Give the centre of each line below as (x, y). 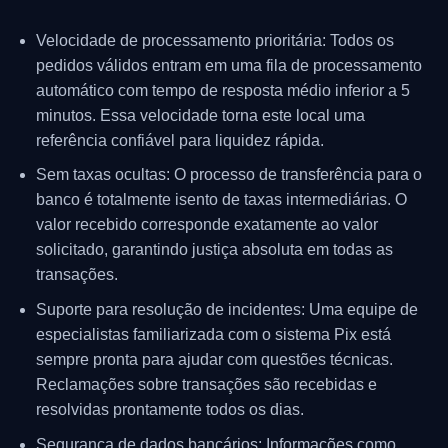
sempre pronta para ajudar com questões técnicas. (214, 359)
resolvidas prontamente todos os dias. (169, 409)
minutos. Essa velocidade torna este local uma (200, 115)
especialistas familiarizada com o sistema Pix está (213, 334)
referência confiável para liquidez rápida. (179, 140)
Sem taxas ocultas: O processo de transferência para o (228, 175)
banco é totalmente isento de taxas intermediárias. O (221, 200)
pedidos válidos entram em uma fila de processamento (228, 65)
